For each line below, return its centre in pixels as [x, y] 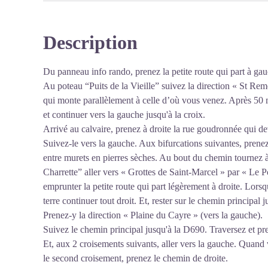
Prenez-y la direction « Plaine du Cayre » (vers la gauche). [153, 215]
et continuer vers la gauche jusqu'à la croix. [124, 115]
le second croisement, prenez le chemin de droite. [135, 258]
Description [90, 42]
